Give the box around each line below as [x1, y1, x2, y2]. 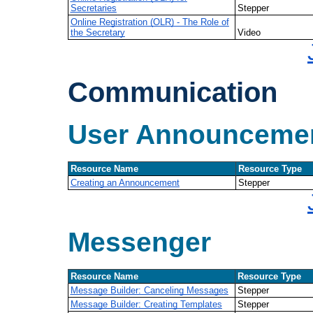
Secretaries [70, 2, 117, 13]
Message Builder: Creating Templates [70, 299, 222, 310]
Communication [68, 76, 277, 109]
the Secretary [70, 27, 125, 38]
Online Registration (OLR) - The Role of [70, 16, 229, 27]
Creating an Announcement [70, 177, 180, 189]
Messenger [68, 227, 211, 258]
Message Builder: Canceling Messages [70, 285, 228, 296]
